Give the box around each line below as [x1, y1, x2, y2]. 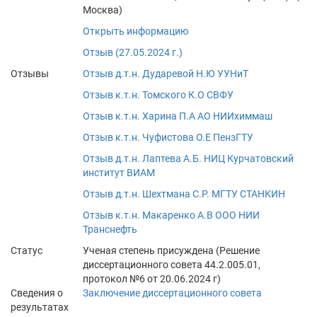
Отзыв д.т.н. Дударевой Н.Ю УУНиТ [83, 68, 248, 79]
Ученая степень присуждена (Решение [83, 245, 260, 256]
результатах [11, 301, 69, 313]
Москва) [83, 4, 122, 16]
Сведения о [11, 287, 63, 299]
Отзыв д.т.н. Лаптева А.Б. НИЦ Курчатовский [83, 153, 294, 164]
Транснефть [83, 224, 137, 235]
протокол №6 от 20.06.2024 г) [83, 273, 221, 284]
